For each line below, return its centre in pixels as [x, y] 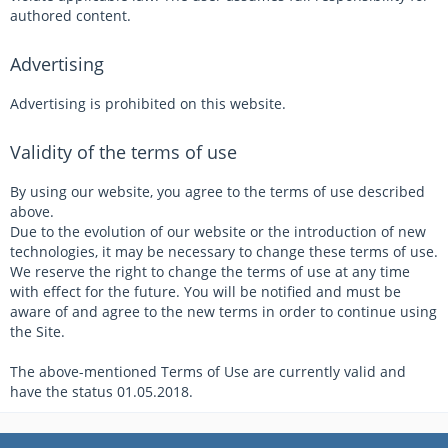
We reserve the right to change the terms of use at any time [210, 271]
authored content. [70, 15]
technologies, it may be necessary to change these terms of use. [224, 251]
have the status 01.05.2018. [101, 391]
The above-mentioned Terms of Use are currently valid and [208, 371]
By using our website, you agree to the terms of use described [217, 191]
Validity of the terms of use [123, 152]
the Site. [37, 331]
